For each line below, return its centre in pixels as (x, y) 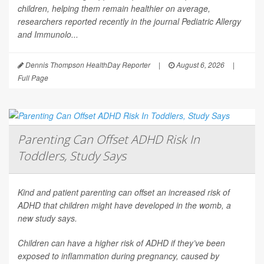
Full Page (33, 78)
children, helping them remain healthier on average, (114, 9)
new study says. (47, 218)
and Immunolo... (48, 34)
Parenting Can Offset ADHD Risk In (109, 140)
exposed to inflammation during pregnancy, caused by (118, 256)
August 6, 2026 (199, 65)
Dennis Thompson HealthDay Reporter (87, 65)
